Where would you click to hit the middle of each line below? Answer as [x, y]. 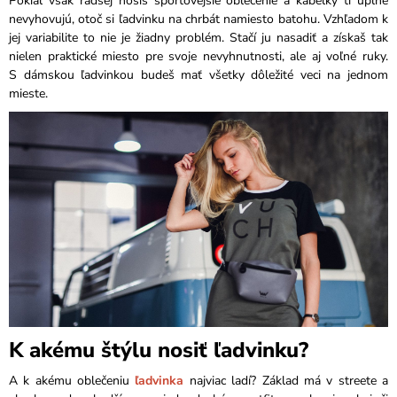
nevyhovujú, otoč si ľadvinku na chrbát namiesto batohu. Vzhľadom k [198, 19]
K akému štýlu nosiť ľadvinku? [159, 350]
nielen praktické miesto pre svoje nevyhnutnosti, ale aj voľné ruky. [198, 57]
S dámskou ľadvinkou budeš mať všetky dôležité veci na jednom [198, 75]
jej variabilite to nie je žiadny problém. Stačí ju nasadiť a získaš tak [198, 38]
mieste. [28, 94]
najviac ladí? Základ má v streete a [286, 380]
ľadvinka [160, 380]
